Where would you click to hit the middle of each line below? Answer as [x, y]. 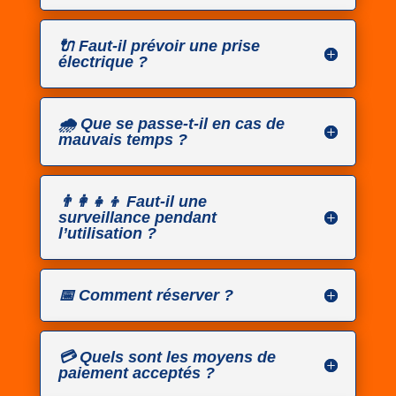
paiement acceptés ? [136, 373]
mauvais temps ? [122, 140]
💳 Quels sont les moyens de [167, 358]
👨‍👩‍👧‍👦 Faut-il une [132, 202]
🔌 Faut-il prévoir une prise [159, 46]
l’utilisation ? [107, 234]
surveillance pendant [137, 218]
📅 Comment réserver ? [145, 296]
